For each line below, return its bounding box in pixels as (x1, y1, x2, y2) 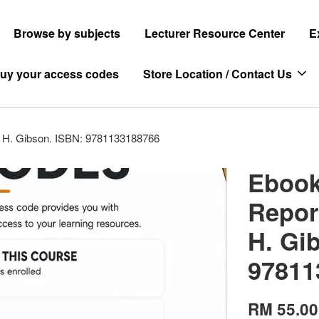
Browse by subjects (13, 25, 120, 41)
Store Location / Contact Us (143, 66, 293, 82)
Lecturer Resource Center (144, 25, 285, 41)
